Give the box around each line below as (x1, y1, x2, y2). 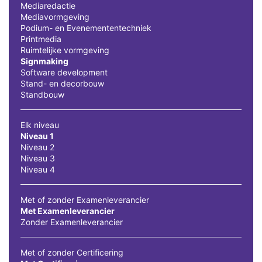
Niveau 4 (20, 164, 55, 175)
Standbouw (20, 89, 64, 100)
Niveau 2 (20, 142, 54, 153)
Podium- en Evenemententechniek (20, 23, 151, 33)
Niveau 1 (20, 131, 54, 142)
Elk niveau (20, 120, 59, 130)
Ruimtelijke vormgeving (20, 45, 109, 56)
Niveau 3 (20, 153, 55, 164)
